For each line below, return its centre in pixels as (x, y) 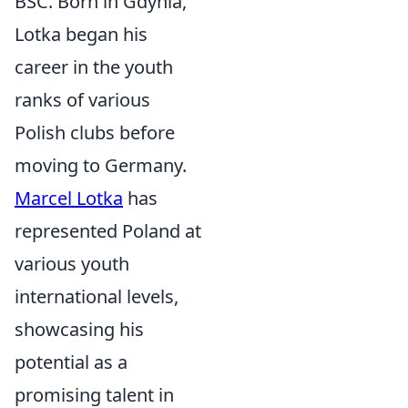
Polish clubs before (95, 133)
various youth (72, 264)
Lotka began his (81, 34)
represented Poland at (108, 231)
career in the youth (94, 67)
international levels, (97, 296)
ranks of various (82, 100)
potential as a (71, 362)
